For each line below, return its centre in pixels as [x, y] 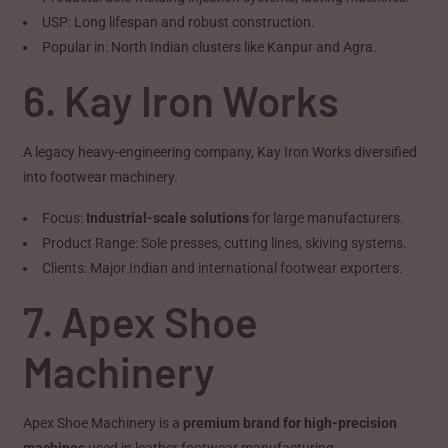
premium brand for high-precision [290, 422]
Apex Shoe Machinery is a [103, 422]
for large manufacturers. [327, 217]
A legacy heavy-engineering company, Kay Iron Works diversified [220, 151]
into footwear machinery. [101, 176]
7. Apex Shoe [141, 320]
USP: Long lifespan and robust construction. [179, 21]
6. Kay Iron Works [181, 99]
